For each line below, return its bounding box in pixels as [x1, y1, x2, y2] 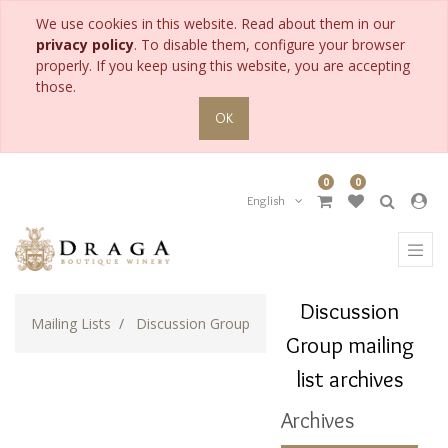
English [246, 192, 285, 209]
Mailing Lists [31, 313, 111, 333]
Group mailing [285, 330, 414, 359]
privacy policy [36, 35, 134, 54]
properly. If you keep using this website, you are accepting [36, 56, 410, 75]
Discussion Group [136, 313, 250, 333]
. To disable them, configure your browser [134, 35, 405, 54]
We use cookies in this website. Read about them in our [36, 14, 395, 33]
